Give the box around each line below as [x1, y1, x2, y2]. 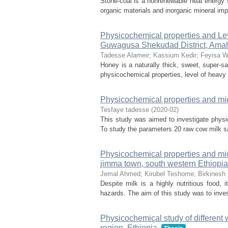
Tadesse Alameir [100, 51, 149, 59]
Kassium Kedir [153, 51, 196, 59]
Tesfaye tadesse [100, 106, 149, 113]
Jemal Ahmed [100, 170, 140, 178]
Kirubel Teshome [145, 170, 194, 178]
